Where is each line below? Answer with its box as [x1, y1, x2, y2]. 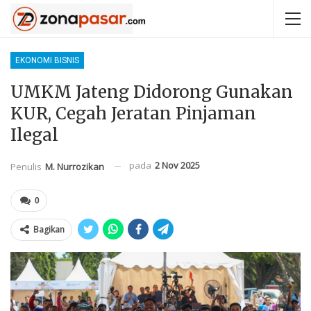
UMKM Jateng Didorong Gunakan [10, 81, 293, 103]
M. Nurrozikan [45, 160, 104, 173]
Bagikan [33, 223, 65, 235]
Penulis [10, 160, 44, 173]
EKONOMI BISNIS [15, 56, 79, 65]
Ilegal [10, 124, 58, 146]
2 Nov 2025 [155, 159, 200, 171]
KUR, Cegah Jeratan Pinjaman [10, 103, 256, 124]
